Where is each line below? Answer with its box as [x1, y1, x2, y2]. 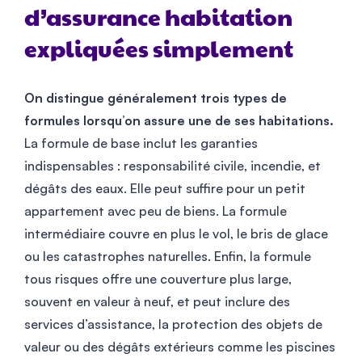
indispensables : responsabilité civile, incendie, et [24, 157, 321, 174]
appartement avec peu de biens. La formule [24, 202, 287, 219]
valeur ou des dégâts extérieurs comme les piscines [24, 338, 335, 355]
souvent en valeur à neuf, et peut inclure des [24, 293, 290, 309]
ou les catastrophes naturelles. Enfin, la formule [24, 247, 311, 264]
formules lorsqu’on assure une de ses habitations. [24, 112, 334, 128]
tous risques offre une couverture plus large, [24, 270, 292, 287]
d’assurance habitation [24, 7, 293, 31]
